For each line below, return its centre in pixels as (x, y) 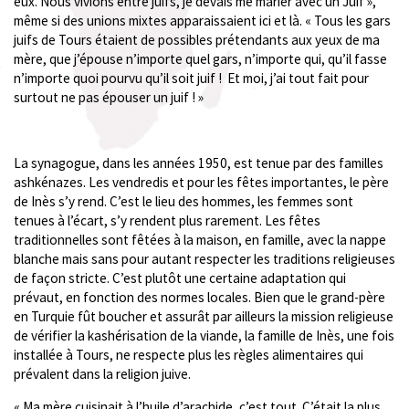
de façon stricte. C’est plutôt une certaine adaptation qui (180, 278)
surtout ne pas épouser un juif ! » (109, 97)
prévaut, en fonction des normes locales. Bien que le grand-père (199, 298)
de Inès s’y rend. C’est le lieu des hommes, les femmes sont (184, 202)
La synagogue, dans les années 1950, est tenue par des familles (199, 163)
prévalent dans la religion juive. (102, 374)
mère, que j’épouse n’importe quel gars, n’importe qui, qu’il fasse (200, 58)
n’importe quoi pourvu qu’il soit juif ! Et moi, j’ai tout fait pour (191, 78)
